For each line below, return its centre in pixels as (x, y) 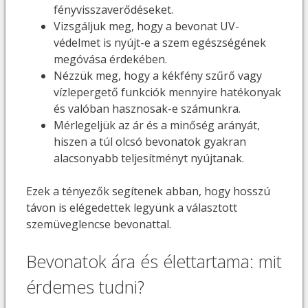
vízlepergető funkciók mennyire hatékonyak (167, 92)
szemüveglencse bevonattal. (99, 224)
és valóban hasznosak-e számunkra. (147, 108)
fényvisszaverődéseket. (113, 9)
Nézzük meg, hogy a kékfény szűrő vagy (158, 75)
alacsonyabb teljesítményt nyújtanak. (149, 158)
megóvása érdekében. (110, 59)
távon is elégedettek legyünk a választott (132, 207)
